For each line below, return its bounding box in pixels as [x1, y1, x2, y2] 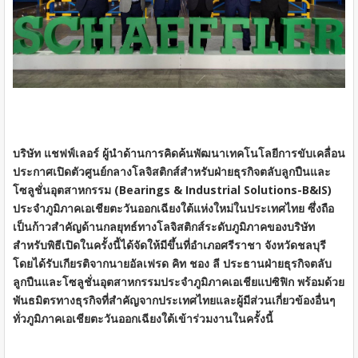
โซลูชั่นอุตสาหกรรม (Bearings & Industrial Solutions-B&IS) [13, 181, 332, 197]
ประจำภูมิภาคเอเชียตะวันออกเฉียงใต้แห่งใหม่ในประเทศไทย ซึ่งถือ [13, 200, 334, 216]
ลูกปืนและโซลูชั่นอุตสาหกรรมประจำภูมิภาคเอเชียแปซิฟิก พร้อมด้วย [13, 273, 344, 289]
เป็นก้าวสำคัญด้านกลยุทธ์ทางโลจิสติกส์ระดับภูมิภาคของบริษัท [13, 218, 315, 234]
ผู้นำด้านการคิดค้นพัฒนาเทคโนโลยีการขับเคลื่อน [102, 145, 345, 161]
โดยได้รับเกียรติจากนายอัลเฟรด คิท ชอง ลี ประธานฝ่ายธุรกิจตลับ [13, 255, 332, 271]
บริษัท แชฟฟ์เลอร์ [13, 145, 102, 161]
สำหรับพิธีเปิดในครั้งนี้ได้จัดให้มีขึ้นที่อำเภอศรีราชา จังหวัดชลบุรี [13, 237, 326, 253]
